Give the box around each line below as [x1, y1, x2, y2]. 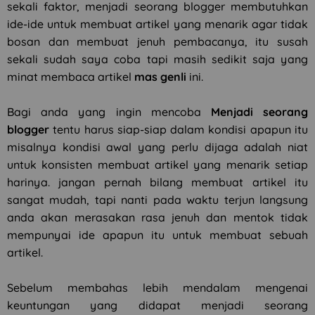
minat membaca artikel [7, 70, 134, 84]
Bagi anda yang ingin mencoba [7, 105, 211, 119]
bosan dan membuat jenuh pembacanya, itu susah [7, 34, 308, 49]
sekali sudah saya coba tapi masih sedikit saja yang [7, 52, 308, 66]
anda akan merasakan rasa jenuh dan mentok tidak [7, 210, 308, 224]
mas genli [134, 70, 189, 84]
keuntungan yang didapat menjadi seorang [7, 298, 308, 312]
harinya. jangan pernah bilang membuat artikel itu [7, 175, 308, 189]
